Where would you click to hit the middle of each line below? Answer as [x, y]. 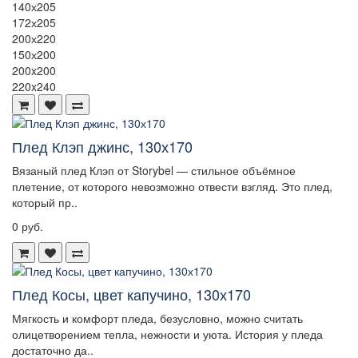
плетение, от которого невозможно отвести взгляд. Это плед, [172, 187]
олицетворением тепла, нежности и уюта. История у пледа [167, 334]
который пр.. [45, 203]
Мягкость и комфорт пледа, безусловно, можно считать [157, 318]
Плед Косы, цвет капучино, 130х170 [131, 294]
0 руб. [28, 227]
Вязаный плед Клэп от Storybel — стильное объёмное [154, 171]
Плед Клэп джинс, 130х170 [102, 147]
